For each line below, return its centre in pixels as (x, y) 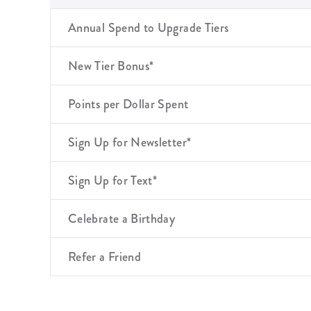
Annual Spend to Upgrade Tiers (149, 27)
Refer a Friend (105, 257)
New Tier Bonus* (111, 66)
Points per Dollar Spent (128, 104)
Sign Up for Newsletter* (130, 142)
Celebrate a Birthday (122, 218)
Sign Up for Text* (113, 180)
